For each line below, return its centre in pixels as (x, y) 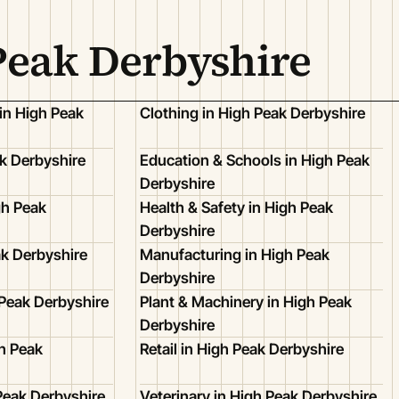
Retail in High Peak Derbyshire (242, 349)
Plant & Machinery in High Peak (246, 301)
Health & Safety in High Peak (236, 207)
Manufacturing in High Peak (235, 254)
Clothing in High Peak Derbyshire (252, 113)
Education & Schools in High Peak (255, 160)
